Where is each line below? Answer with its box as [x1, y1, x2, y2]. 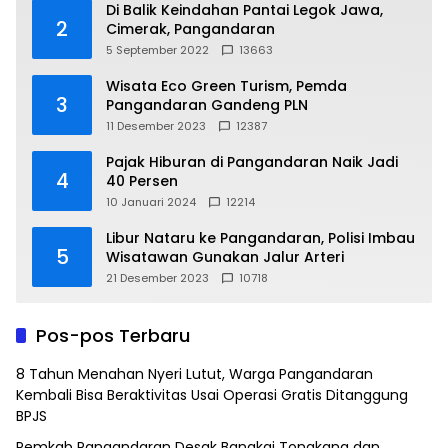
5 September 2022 [106, 41, 209, 58]
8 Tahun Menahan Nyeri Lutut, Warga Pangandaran [16, 363, 373, 384]
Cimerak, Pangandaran [106, 18, 275, 39]
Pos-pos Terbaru [36, 322, 190, 348]
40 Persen [106, 170, 178, 191]
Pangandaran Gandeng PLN [106, 94, 308, 115]
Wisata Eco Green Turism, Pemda [106, 75, 347, 96]
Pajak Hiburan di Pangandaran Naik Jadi [106, 151, 398, 172]
